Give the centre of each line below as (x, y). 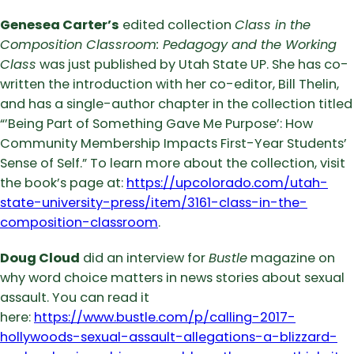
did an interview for (144, 258)
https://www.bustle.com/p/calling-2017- (165, 318)
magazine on (291, 258)
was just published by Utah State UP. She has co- (192, 65)
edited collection (177, 25)
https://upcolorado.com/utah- (227, 183)
